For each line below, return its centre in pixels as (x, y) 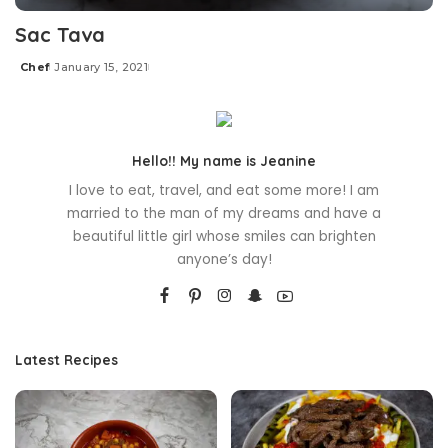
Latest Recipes (66, 360)
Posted (38, 74)
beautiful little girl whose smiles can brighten (224, 237)
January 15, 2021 (101, 67)
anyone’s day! (224, 260)
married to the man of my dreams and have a (224, 214)
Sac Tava (60, 35)
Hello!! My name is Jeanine (224, 161)
